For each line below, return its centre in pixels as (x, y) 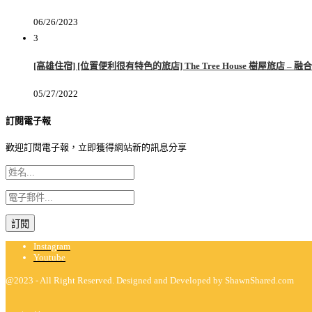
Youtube (49, 257)
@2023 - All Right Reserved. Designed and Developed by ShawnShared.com (150, 280)
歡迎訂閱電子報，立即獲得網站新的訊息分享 (96, 147)
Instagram (52, 246)
